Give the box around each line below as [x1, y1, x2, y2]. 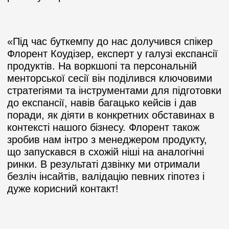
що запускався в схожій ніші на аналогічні [7, 146, 204, 157]
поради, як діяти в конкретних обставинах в [7, 109, 215, 121]
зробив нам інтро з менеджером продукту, [7, 133, 207, 145]
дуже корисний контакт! [7, 182, 122, 194]
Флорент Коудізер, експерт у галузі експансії [7, 48, 218, 59]
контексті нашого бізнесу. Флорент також [7, 121, 199, 133]
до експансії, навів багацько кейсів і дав [7, 97, 197, 108]
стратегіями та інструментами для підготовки [7, 84, 221, 96]
